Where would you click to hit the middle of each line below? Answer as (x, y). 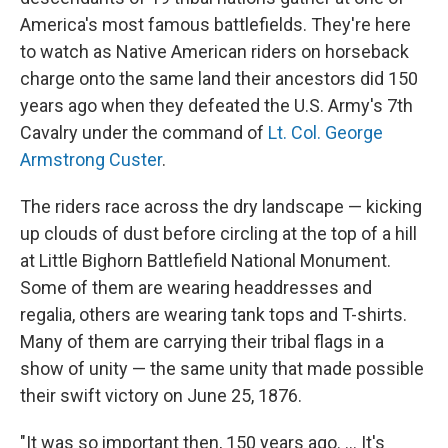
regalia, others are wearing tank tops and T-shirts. (213, 314)
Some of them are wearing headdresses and (196, 287)
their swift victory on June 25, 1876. (161, 395)
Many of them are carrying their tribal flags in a (202, 341)
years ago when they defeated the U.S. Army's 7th (216, 105)
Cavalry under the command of (144, 132)
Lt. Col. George (325, 132)
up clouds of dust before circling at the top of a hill (218, 233)
